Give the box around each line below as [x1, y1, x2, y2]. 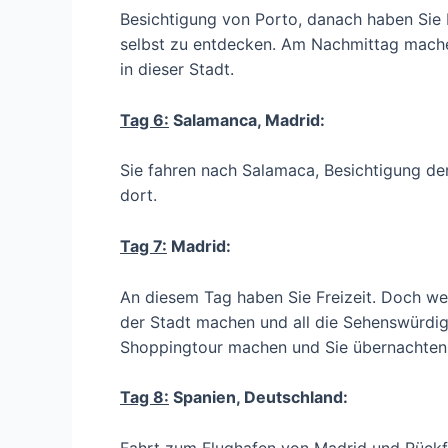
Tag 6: [120, 109, 169, 130]
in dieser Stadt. [120, 59, 234, 80]
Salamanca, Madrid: [169, 109, 325, 130]
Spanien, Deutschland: [169, 387, 348, 408]
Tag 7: [120, 235, 167, 256]
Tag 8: [120, 387, 169, 408]
